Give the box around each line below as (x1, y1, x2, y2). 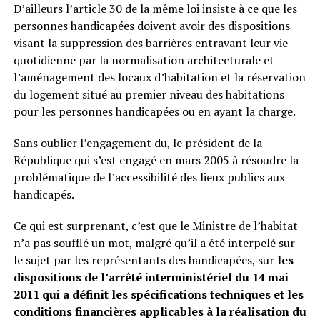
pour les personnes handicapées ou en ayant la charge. (13, 104, 296, 119)
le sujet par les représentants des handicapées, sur (13, 252, 277, 268)
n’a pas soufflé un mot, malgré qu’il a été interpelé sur (13, 235, 295, 251)
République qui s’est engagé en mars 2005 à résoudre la (13, 152, 299, 168)
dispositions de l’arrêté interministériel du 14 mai (13, 269, 289, 285)
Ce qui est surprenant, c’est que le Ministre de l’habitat (13, 218, 298, 234)
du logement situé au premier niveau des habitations (13, 86, 284, 102)
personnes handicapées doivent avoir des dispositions (13, 18, 290, 34)
